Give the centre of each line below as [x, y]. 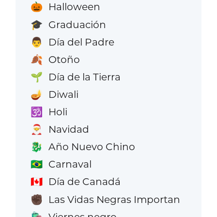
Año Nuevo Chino [92, 147]
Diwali [63, 94]
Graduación [77, 24]
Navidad [69, 129]
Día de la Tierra [84, 77]
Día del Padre [81, 42]
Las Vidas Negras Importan [114, 199]
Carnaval [70, 164]
